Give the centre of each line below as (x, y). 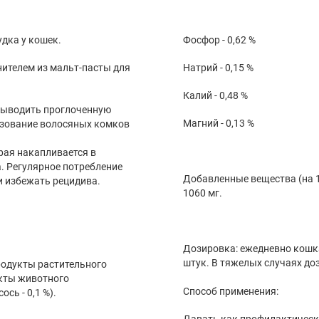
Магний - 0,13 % (218, 124)
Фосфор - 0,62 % (219, 40)
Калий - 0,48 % (215, 96)
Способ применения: (230, 291)
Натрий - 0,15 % (218, 68)
